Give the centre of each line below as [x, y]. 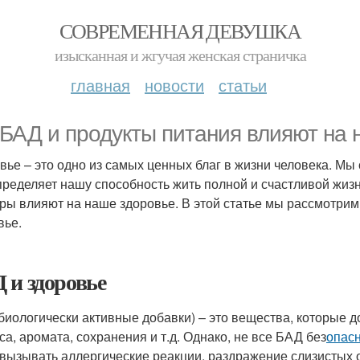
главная [100, 85]
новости [174, 85]
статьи [243, 85]
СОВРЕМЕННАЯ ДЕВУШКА [180, 31]
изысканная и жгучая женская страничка [180, 55]
